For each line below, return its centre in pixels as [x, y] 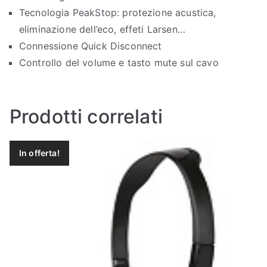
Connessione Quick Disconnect [91, 46]
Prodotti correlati [86, 116]
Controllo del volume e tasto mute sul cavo [119, 62]
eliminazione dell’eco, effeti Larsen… [102, 29]
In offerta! [39, 153]
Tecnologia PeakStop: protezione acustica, [118, 12]
